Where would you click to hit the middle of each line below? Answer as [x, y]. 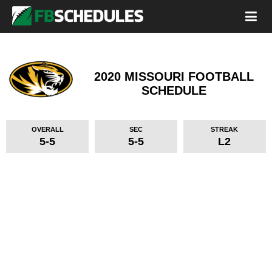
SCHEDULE [174, 90]
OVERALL [47, 129]
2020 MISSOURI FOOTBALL [174, 76]
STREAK [225, 129]
